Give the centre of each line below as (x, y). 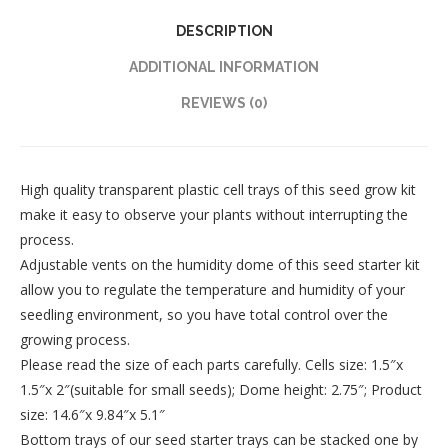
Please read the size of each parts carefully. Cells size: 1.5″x (211, 365)
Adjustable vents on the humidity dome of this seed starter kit (220, 265)
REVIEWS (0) (224, 103)
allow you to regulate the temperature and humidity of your (212, 290)
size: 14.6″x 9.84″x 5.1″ (92, 415)
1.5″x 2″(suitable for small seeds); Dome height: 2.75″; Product (221, 390)
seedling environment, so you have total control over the (204, 315)
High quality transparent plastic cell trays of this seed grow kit (218, 190)
